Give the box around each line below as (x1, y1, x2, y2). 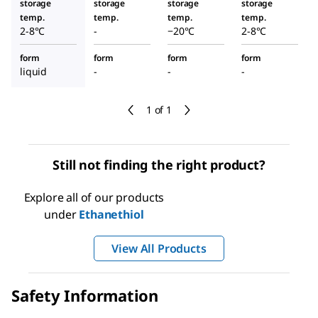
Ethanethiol (79, 207, 144, 223)
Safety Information (11, 285, 159, 307)
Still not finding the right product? (53, 156, 265, 174)
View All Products (111, 241, 207, 257)
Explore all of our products (23, 190, 165, 206)
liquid (20, 65, 48, 79)
